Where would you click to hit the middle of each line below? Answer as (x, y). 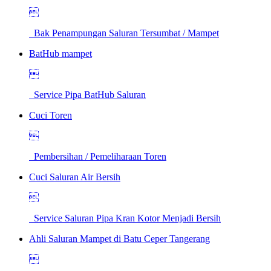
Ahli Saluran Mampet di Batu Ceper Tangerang (119, 238)
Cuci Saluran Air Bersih (75, 177)
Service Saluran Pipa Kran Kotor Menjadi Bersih (125, 218)
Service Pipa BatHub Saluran (87, 94)
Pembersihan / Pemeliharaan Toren (98, 156)
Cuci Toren (51, 115)
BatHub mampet (60, 53)
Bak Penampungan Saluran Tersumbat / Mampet (124, 33)
